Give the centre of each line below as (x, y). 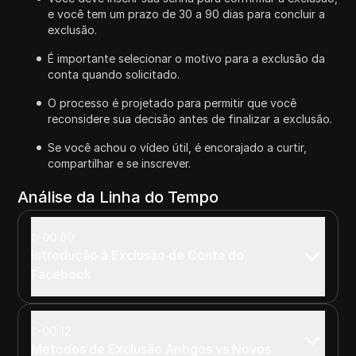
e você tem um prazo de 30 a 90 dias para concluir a (187, 14)
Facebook (62, 274)
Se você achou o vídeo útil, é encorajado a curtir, (178, 147)
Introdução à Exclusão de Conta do (138, 255)
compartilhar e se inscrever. (120, 163)
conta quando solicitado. (114, 74)
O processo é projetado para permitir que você (172, 103)
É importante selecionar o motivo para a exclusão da (187, 58)
